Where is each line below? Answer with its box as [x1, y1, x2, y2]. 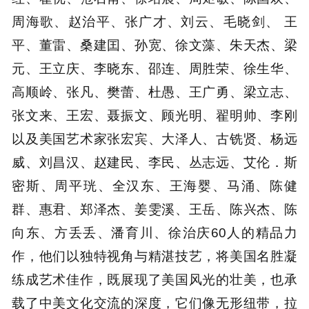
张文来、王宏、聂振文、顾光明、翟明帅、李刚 [12, 107, 297, 123]
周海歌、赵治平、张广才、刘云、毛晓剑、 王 [12, 13, 297, 29]
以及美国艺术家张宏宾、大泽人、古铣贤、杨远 [12, 130, 297, 146]
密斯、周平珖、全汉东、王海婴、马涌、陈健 [12, 177, 297, 193]
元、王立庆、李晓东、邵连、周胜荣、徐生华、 [12, 60, 297, 76]
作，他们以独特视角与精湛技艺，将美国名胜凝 [12, 248, 297, 263]
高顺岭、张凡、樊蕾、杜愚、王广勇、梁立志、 [12, 83, 297, 99]
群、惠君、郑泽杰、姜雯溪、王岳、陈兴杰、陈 [12, 201, 297, 217]
